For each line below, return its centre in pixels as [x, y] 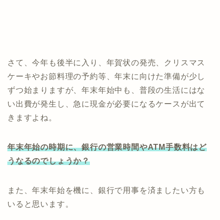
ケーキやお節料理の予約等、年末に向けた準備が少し [107, 77]
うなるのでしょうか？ [49, 161]
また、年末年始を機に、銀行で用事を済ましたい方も [107, 191]
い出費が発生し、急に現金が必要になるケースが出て [107, 104]
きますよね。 [32, 118]
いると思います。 [41, 204]
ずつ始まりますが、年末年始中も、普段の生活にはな [107, 90]
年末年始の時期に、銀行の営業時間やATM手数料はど [107, 147]
